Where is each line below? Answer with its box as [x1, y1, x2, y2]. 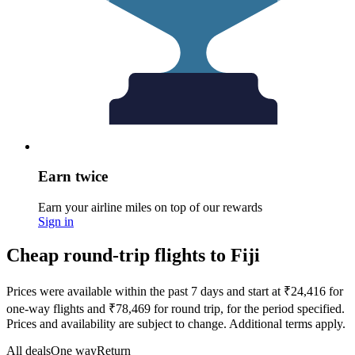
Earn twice [38, 168, 108, 185]
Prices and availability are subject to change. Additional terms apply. [6, 316, 345, 330]
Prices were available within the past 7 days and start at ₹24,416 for [6, 284, 343, 298]
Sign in [38, 215, 74, 229]
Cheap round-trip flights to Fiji [6, 244, 260, 265]
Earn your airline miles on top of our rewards [38, 200, 262, 215]
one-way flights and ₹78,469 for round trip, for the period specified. [6, 301, 345, 315]
